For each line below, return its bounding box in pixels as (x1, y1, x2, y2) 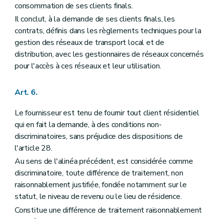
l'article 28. (15, 143, 52, 154)
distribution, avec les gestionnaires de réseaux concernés (15, 48, 204, 60)
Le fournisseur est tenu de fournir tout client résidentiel (15, 108, 199, 119)
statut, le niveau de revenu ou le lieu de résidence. (15, 191, 182, 202)
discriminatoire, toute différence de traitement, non (15, 168, 183, 179)
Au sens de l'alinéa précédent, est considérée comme (15, 156, 193, 167)
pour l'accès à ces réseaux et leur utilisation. (15, 60, 161, 71)
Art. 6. (15, 87, 38, 98)
